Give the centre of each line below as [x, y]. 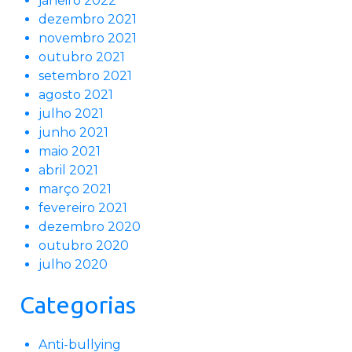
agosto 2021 [76, 95]
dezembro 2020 [90, 227]
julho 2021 [71, 114]
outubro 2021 [82, 57]
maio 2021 [70, 152]
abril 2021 [68, 170]
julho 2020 [73, 265]
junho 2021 [73, 133]
